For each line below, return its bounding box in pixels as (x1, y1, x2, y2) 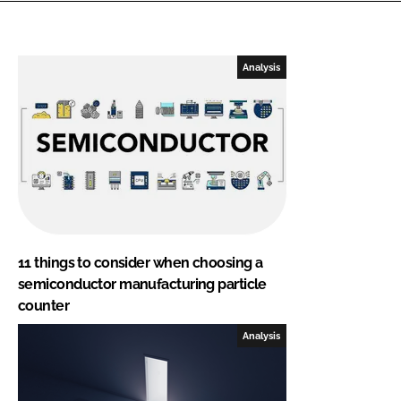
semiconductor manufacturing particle (18, 275, 267, 293)
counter (18, 296, 70, 314)
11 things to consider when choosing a (18, 253, 263, 271)
